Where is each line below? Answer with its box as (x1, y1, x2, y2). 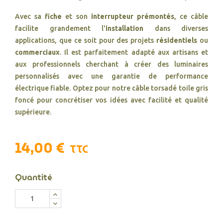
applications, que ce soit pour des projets (15, 36, 157, 44)
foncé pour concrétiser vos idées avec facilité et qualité (15, 96, 208, 104)
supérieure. (15, 108, 51, 116)
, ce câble (174, 12, 208, 20)
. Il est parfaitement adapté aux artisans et (60, 48, 208, 56)
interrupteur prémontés (91, 12, 174, 20)
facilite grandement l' (15, 24, 106, 32)
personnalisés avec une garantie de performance (15, 72, 208, 80)
